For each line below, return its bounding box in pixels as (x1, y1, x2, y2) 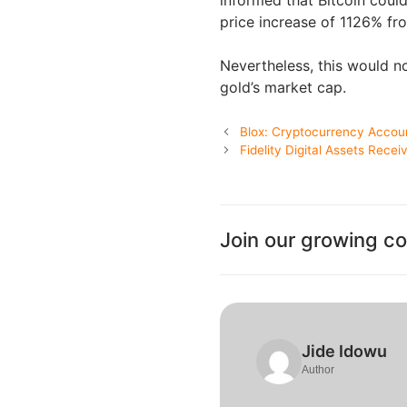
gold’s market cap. (220, 77, 346, 96)
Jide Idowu (302, 341, 387, 361)
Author (302, 362, 334, 376)
